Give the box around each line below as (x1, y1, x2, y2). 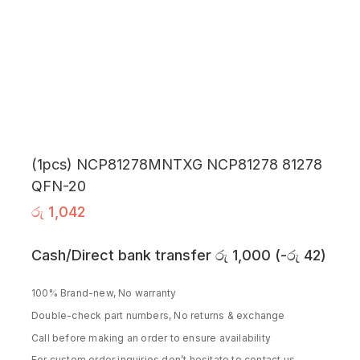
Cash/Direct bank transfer (31, 246, 215, 264)
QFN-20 (31, 178, 86, 194)
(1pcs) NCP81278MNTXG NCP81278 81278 (31, 156, 322, 173)
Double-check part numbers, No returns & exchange (31, 309, 285, 321)
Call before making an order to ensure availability (31, 331, 271, 344)
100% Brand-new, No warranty (31, 287, 177, 300)
